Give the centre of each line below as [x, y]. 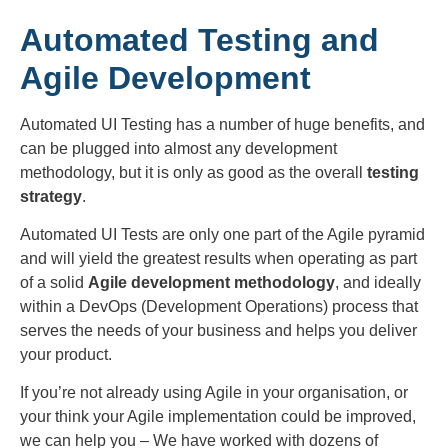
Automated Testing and [199, 39]
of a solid [54, 283]
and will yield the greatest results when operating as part [218, 259]
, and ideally [378, 283]
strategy [51, 196]
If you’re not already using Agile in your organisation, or [214, 393]
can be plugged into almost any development [178, 148]
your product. [66, 355]
